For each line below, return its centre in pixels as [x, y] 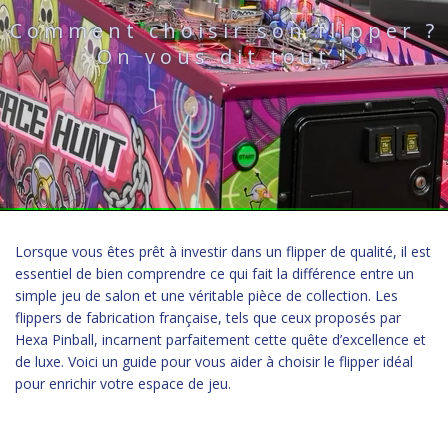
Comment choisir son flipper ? [224, 30]
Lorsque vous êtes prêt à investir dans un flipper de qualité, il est [223, 251]
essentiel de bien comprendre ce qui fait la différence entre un [214, 273]
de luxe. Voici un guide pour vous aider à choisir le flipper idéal [214, 361]
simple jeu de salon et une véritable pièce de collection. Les [206, 295]
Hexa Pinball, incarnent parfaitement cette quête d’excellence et [220, 339]
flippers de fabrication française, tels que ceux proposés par [208, 317]
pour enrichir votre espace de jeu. [123, 383]
